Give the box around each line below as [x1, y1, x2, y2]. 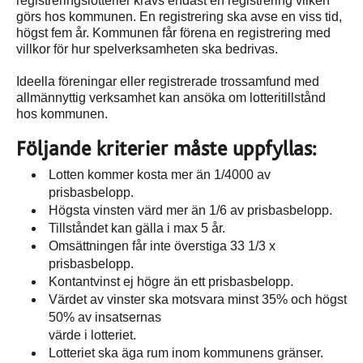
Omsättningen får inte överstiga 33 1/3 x [49, 239, 275, 254]
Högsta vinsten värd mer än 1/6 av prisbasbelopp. [49, 203, 332, 218]
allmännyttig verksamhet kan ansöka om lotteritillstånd [16, 91, 326, 105]
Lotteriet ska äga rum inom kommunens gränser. [49, 346, 323, 361]
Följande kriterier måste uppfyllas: [16, 139, 317, 160]
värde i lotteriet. [49, 328, 136, 343]
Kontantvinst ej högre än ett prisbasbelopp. [49, 275, 293, 289]
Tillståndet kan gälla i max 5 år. [49, 221, 225, 236]
